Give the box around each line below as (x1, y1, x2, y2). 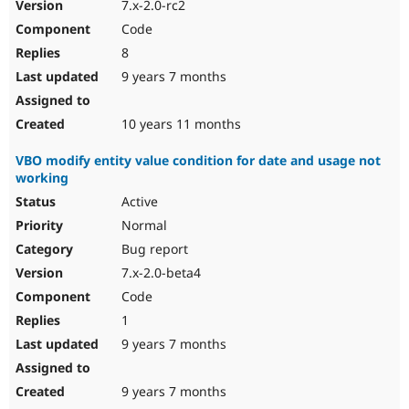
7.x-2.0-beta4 (118, 264, 201, 282)
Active (118, 193, 158, 211)
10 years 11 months (118, 115, 241, 133)
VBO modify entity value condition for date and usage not (16, 152, 381, 170)
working (16, 169, 68, 187)
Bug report (118, 240, 188, 258)
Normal (118, 216, 167, 235)
